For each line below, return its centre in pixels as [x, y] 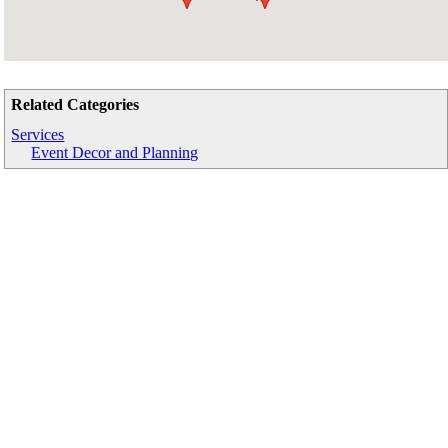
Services [38, 134]
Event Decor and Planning [115, 152]
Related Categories [75, 104]
